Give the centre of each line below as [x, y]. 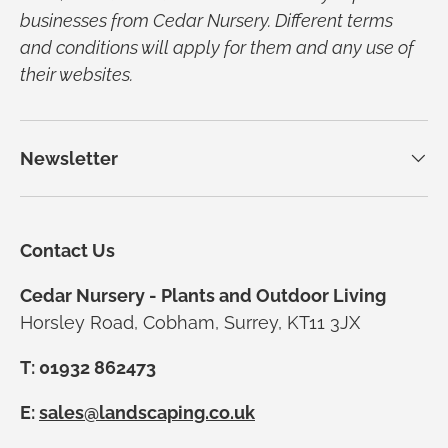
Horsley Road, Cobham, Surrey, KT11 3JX [190, 322]
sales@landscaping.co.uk [147, 412]
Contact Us [67, 250]
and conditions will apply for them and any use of [217, 47]
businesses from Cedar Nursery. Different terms [206, 20]
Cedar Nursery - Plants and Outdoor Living [203, 295]
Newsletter [69, 158]
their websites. [76, 74]
